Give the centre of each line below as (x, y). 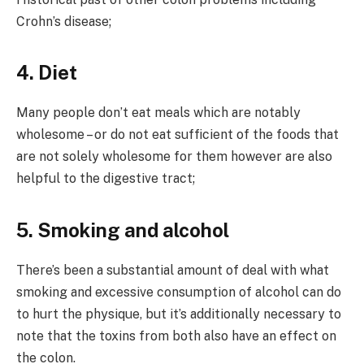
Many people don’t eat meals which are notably (158, 113)
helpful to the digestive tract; (106, 179)
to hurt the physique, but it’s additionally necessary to (179, 314)
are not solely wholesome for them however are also (174, 157)
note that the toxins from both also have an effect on (176, 336)
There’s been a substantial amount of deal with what (173, 270)
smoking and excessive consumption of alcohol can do (179, 292)
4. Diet (47, 73)
